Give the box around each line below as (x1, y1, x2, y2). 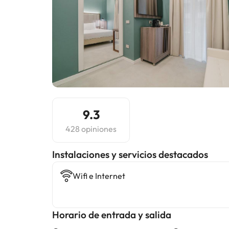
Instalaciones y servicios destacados (52, 148, 208, 161)
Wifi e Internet (73, 171, 125, 181)
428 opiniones (65, 124, 117, 134)
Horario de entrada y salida (52, 209, 171, 221)
